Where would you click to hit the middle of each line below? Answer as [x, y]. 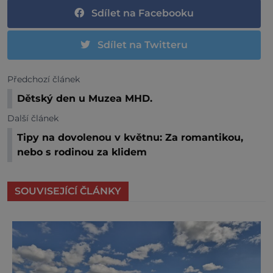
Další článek [33, 119]
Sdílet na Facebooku [143, 13]
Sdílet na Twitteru [143, 45]
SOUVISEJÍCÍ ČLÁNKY [68, 191]
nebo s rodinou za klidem [82, 152]
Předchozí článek [44, 80]
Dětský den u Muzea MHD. [85, 99]
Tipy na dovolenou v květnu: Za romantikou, [130, 138]
